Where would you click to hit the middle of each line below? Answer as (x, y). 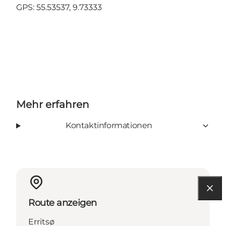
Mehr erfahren (53, 105)
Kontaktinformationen (109, 126)
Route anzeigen (63, 203)
